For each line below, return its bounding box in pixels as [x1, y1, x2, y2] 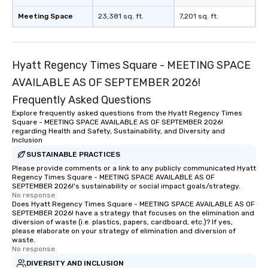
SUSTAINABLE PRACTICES [26, 150, 120, 159]
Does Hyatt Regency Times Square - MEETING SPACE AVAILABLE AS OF [12, 200, 255, 209]
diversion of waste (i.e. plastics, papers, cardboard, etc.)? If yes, [12, 218, 233, 227]
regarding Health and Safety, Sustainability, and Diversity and [12, 127, 225, 136]
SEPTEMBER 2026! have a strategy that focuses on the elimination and [12, 209, 254, 218]
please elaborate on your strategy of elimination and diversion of [12, 227, 236, 236]
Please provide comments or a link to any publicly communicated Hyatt [12, 164, 256, 173]
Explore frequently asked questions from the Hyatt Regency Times [12, 109, 242, 118]
